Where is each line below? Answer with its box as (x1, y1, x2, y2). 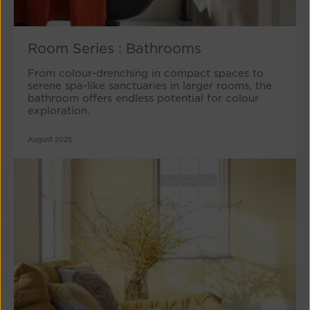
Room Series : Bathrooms (28, 40, 201, 57)
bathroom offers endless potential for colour (28, 92, 259, 105)
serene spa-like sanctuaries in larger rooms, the (28, 80, 272, 93)
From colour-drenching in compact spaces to (28, 67, 264, 80)
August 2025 (28, 135, 72, 144)
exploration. (28, 104, 90, 118)
